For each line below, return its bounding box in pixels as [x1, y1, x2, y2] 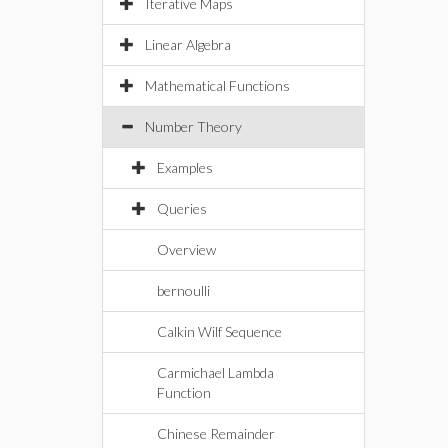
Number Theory [145, 118, 242, 135]
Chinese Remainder [157, 425, 275, 442]
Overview [157, 241, 216, 258]
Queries [157, 200, 207, 217]
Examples [157, 159, 213, 176]
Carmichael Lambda [157, 364, 274, 381]
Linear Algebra [145, 36, 231, 53]
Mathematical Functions [145, 77, 290, 94]
